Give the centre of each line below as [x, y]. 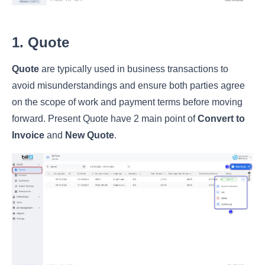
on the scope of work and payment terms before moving [127, 102]
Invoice [28, 135]
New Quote [90, 135]
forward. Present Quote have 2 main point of [105, 119]
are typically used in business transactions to [134, 69]
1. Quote [41, 43]
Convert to [221, 119]
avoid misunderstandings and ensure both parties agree [128, 86]
